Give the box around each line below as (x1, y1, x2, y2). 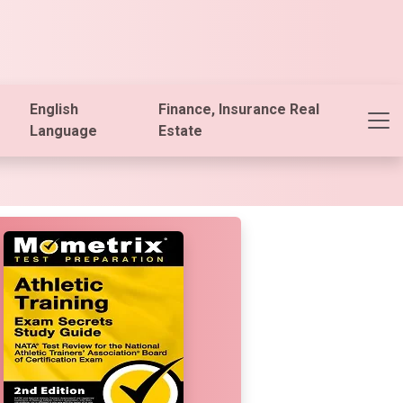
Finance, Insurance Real (158, 101, 320, 118)
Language (30, 122, 98, 139)
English (30, 101, 79, 118)
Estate (158, 122, 203, 139)
